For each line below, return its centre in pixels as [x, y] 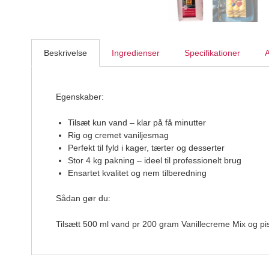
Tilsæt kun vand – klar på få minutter [137, 122]
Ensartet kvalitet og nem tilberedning [137, 173]
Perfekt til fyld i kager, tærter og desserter [146, 148]
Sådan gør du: [83, 198]
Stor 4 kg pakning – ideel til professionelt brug [155, 160]
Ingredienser [136, 53]
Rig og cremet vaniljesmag [118, 135]
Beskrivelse [65, 53]
